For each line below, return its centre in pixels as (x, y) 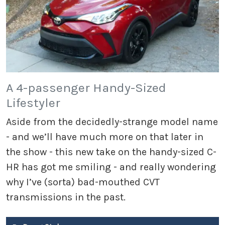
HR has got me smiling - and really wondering (111, 167)
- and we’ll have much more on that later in (105, 137)
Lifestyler (33, 103)
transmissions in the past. (66, 197)
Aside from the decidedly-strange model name (112, 122)
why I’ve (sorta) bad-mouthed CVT (83, 182)
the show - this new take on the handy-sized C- (111, 152)
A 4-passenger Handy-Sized (86, 88)
